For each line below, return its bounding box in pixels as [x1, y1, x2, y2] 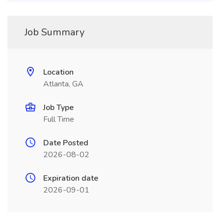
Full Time [43, 114, 74, 125]
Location [43, 67, 74, 78]
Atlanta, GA [43, 79, 83, 89]
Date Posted [43, 137, 88, 148]
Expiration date [43, 173, 98, 184]
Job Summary [25, 26, 84, 39]
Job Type [43, 102, 74, 113]
